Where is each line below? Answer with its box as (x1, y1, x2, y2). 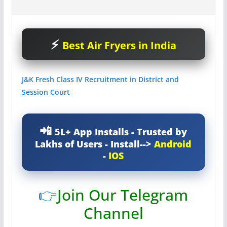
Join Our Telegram (57, 184, 188, 205)
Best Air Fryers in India (62, 39, 176, 52)
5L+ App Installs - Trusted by (55, 126, 187, 138)
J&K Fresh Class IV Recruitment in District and (21, 74, 179, 84)
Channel (83, 203, 143, 223)
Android (154, 138, 192, 150)
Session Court (21, 87, 70, 97)
